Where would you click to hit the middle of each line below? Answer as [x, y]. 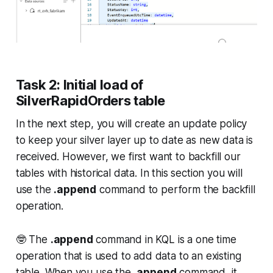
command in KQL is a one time [165, 239]
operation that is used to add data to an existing [128, 256]
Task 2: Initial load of [80, 84]
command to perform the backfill [176, 189]
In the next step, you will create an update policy [131, 123]
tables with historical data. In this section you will [129, 173]
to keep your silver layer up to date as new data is [134, 140]
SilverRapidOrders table [90, 100]
